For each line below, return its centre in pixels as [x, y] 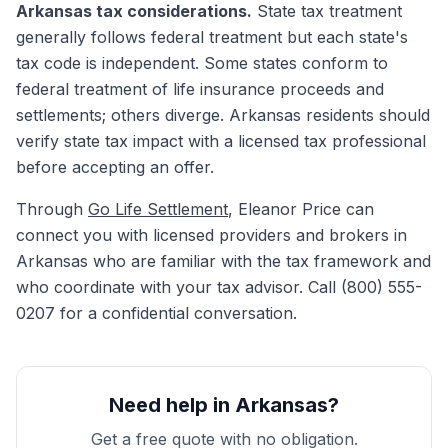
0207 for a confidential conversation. [156, 313]
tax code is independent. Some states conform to [202, 63]
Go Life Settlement [158, 209]
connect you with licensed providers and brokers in [211, 235]
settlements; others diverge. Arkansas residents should [223, 115]
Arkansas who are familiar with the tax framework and [223, 261]
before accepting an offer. [115, 167]
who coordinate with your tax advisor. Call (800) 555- [219, 287]
